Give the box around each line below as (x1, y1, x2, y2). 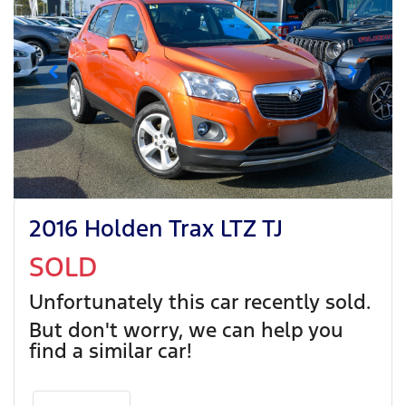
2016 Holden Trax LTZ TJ (29, 213, 283, 243)
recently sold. (238, 288, 371, 314)
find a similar (29, 337, 158, 363)
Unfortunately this (29, 288, 210, 314)
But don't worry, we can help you (29, 316, 343, 343)
